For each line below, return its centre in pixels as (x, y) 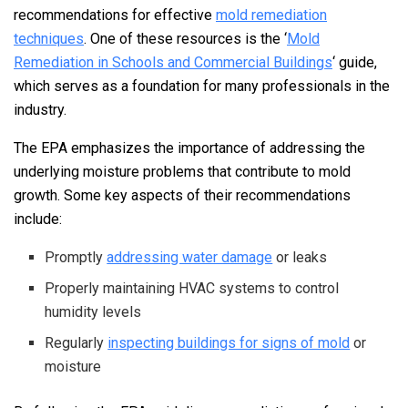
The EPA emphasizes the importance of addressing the (189, 148)
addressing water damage (190, 258)
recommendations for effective (115, 15)
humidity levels (93, 312)
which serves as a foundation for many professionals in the (202, 87)
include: (38, 219)
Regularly (76, 343)
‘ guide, (355, 63)
